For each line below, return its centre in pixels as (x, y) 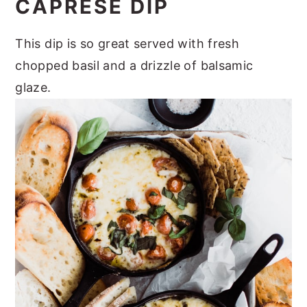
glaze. (33, 87)
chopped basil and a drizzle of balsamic (134, 65)
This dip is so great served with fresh (127, 43)
